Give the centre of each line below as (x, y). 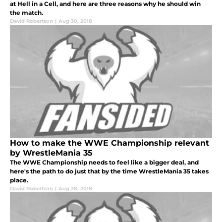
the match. (27, 12)
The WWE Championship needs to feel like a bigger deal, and (104, 162)
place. (19, 180)
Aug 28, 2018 (75, 188)
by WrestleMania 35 (51, 153)
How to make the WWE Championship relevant (110, 143)
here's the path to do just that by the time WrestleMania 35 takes (109, 171)
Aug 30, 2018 (75, 21)
